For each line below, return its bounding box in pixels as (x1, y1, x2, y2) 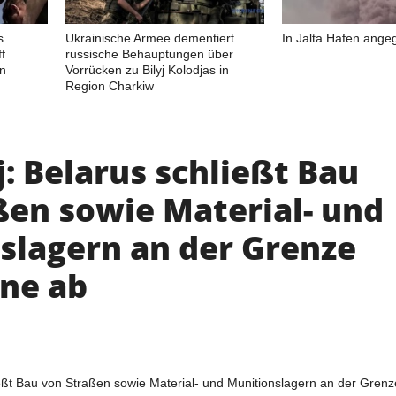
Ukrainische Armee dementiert (65, 30, 234, 45)
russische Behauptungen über (65, 46, 233, 61)
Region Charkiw (65, 78, 154, 93)
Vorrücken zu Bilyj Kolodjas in (65, 62, 229, 77)
